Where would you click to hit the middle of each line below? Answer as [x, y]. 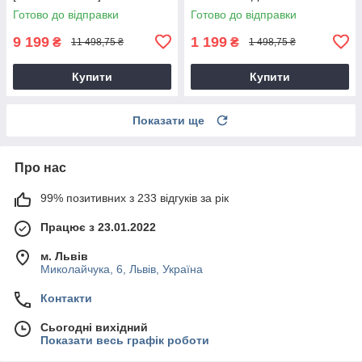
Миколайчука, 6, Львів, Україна [122, 269]
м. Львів [64, 256]
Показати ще [168, 120]
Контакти [66, 298]
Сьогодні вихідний [94, 327]
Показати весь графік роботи [125, 340]
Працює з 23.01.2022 [98, 227]
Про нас [40, 167]
